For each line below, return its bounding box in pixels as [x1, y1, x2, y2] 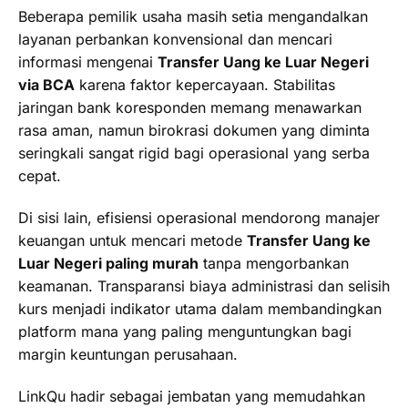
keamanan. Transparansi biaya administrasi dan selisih [18, 277, 390, 296]
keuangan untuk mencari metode [18, 231, 247, 250]
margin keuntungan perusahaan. [18, 345, 238, 364]
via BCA [18, 76, 75, 95]
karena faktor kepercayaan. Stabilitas [75, 76, 335, 95]
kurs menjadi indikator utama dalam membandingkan [18, 300, 382, 319]
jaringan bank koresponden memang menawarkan [18, 98, 362, 117]
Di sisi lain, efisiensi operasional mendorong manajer [18, 209, 380, 228]
